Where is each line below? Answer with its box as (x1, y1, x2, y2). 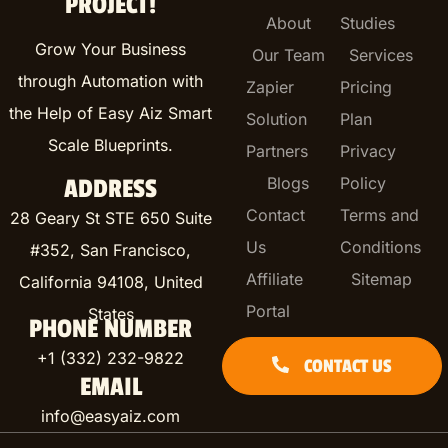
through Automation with (18, 71, 204, 92)
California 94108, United (18, 272, 203, 293)
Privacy (339, 140, 396, 161)
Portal (246, 300, 291, 321)
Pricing (339, 76, 392, 97)
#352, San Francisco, (30, 240, 192, 261)
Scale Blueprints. (48, 135, 174, 156)
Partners (246, 140, 309, 161)
